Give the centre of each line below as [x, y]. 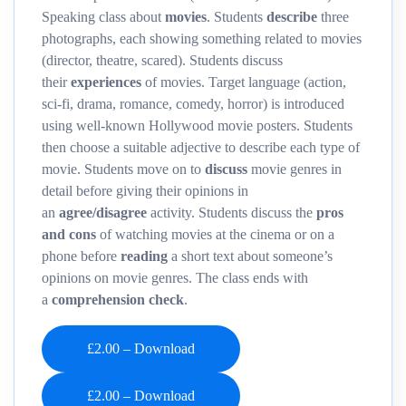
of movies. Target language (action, [244, 82]
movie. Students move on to [123, 169]
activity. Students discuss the [232, 213]
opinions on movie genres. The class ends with [175, 278]
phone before [81, 256]
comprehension [98, 300]
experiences [106, 82]
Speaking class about [103, 17]
